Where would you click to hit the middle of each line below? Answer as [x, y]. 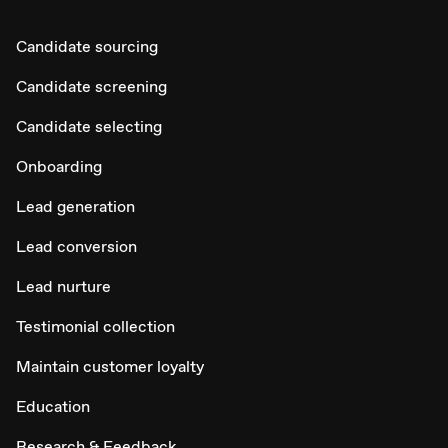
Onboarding [59, 166]
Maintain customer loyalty [110, 366]
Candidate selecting [89, 126]
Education [53, 406]
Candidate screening [91, 86]
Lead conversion [76, 246]
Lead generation [75, 206]
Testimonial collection [95, 326]
